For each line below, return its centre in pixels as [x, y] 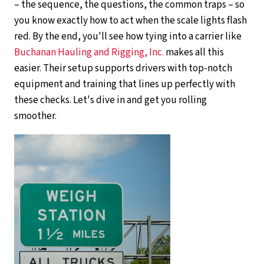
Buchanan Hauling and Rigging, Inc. [89, 53]
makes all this [194, 53]
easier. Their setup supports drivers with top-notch [123, 69]
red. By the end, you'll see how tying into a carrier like [128, 37]
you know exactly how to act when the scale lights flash [131, 21]
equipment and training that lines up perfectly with [125, 85]
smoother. [35, 116]
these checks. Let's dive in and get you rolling [110, 100]
